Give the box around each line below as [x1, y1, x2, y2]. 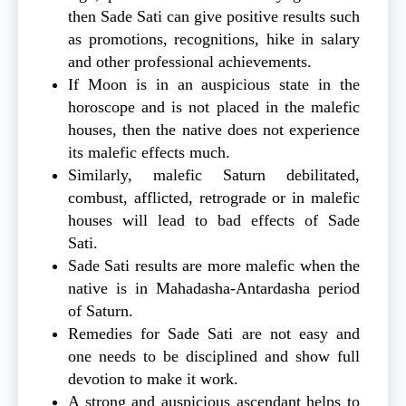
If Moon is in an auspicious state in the [68, 74, 360, 93]
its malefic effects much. [68, 142, 230, 161]
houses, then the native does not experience [68, 120, 360, 139]
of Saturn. [68, 301, 133, 320]
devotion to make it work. [68, 369, 243, 388]
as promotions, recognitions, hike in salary [68, 29, 360, 48]
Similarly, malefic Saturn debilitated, [68, 165, 360, 184]
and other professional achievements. [68, 52, 312, 71]
